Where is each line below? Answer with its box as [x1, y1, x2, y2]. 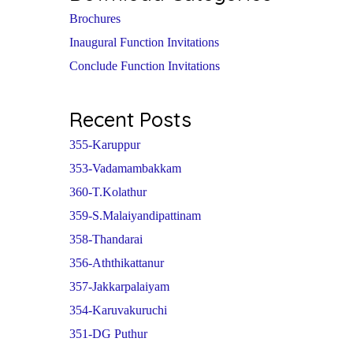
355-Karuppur [69, 138, 140, 152]
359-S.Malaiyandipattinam [69, 209, 201, 223]
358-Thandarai [69, 232, 143, 247]
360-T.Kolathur [69, 185, 147, 199]
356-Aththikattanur [69, 256, 164, 270]
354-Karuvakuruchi [69, 303, 167, 318]
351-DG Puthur [69, 327, 147, 341]
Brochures [69, 12, 121, 26]
